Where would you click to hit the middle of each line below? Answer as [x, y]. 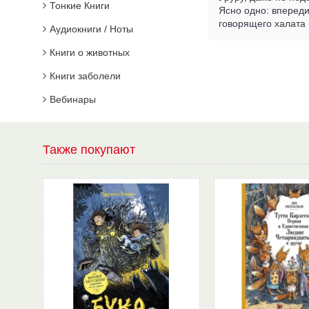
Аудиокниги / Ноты [91, 29]
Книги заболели [85, 76]
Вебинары [73, 99]
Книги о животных [90, 52]
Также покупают [89, 150]
